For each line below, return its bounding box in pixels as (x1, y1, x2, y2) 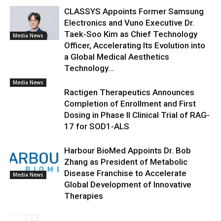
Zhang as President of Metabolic (64, 157, 187, 167)
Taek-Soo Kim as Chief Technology (64, 29, 197, 39)
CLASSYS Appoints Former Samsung (64, 6, 204, 16)
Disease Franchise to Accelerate (64, 168, 186, 178)
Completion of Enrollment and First (64, 99, 196, 109)
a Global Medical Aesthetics (64, 52, 169, 62)
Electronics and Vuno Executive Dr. (64, 18, 194, 28)
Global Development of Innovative (64, 180, 191, 189)
